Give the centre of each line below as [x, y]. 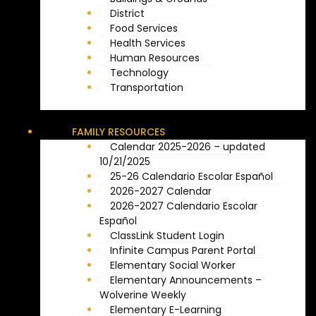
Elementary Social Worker [173, 265]
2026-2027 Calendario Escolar [184, 206]
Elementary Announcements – [186, 280]
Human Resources [155, 57]
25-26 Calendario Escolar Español [192, 176]
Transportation [147, 87]
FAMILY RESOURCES [119, 132]
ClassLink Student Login [167, 235]
